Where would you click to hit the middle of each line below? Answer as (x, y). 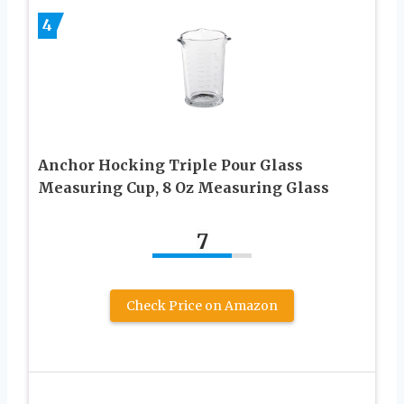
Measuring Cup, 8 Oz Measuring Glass (184, 188)
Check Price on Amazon (202, 306)
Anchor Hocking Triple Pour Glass (170, 165)
